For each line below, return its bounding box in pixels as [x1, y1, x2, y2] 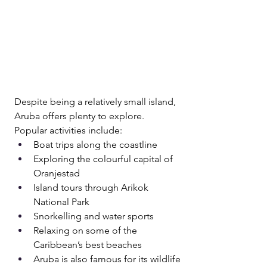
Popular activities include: [14, 124, 122, 136]
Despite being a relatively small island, [14, 95, 178, 107]
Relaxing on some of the [33, 224, 139, 236]
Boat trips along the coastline [33, 138, 160, 150]
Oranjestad [33, 167, 80, 179]
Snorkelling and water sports [33, 210, 154, 222]
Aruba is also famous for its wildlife [33, 253, 183, 265]
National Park [33, 195, 89, 207]
